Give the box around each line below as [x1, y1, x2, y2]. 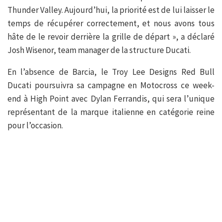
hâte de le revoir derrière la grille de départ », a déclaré [7, 31, 215, 43]
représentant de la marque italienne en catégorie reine [7, 107, 215, 118]
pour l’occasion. [7, 120, 63, 131]
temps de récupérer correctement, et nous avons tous [7, 18, 215, 29]
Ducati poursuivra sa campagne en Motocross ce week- [7, 80, 215, 91]
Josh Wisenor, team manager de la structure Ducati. [7, 45, 191, 56]
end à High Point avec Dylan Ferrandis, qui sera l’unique [7, 93, 215, 105]
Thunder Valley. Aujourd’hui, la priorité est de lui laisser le [7, 4, 215, 16]
